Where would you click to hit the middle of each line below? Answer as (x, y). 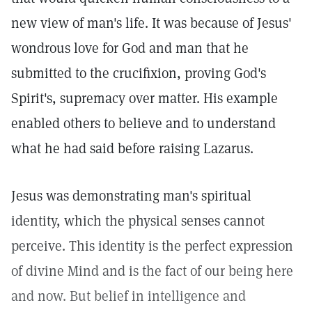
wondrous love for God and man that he (130, 48)
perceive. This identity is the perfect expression (152, 246)
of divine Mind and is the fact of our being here (152, 271)
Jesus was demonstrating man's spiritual (131, 196)
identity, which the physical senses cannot (138, 221)
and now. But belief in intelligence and (128, 296)
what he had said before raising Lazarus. (132, 148)
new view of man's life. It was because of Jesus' (151, 23)
